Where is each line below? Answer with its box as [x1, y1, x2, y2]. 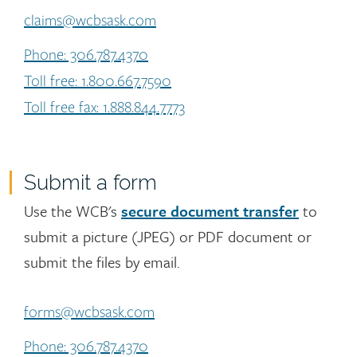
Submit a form [24, 171, 157, 195]
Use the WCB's [24, 200, 121, 222]
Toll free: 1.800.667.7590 [24, 72, 171, 92]
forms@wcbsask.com [24, 303, 155, 323]
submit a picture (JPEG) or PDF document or [24, 226, 312, 248]
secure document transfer [121, 200, 299, 222]
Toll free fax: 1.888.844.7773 [24, 98, 185, 118]
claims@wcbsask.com [24, 11, 156, 31]
